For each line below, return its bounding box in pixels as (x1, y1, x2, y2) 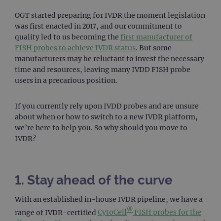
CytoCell (98, 208, 127, 217)
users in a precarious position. (15, 75, 117, 85)
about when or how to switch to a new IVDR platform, (15, 112, 198, 121)
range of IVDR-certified (15, 208, 98, 217)
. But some (136, 43, 172, 52)
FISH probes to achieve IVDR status (15, 43, 136, 52)
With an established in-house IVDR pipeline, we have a (15, 194, 203, 204)
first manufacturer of (120, 32, 192, 41)
